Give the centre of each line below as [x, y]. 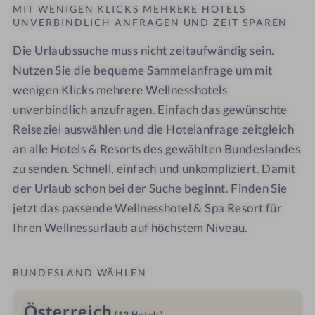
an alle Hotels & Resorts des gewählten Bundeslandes [157, 149]
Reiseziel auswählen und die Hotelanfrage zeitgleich [154, 129]
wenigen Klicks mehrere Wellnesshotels [120, 90]
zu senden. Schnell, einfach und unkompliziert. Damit [154, 169]
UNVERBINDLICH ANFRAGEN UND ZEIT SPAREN [150, 22]
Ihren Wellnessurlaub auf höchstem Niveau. [130, 228]
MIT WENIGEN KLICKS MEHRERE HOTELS [129, 9]
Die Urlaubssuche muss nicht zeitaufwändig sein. [144, 51]
